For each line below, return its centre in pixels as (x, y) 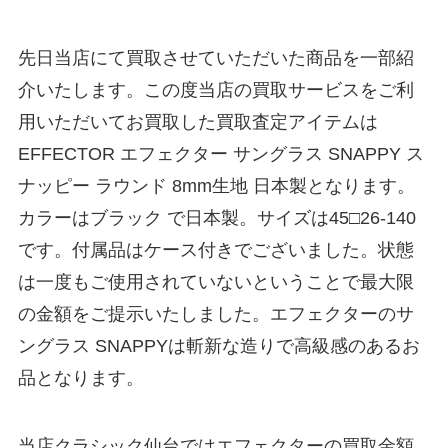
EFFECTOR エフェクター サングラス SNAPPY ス (220, 154)
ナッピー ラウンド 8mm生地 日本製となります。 (216, 186)
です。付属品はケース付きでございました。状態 (215, 250)
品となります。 (80, 378)
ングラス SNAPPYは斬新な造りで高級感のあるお (218, 346)
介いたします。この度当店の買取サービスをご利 (215, 90)
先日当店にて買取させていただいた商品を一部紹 (215, 58)
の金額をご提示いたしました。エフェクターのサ (215, 314)
